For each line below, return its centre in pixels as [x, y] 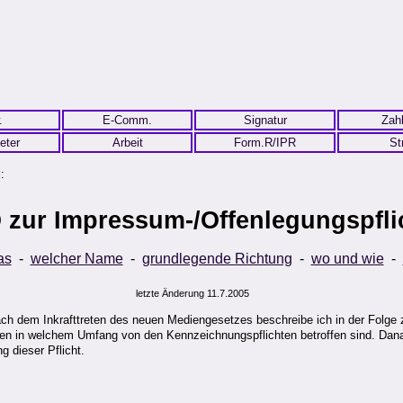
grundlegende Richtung [217, 259]
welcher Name [76, 259]
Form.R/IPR [265, 143]
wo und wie [347, 259]
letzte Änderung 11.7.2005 [192, 294]
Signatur [265, 120]
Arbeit [127, 143]
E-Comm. [127, 120]
